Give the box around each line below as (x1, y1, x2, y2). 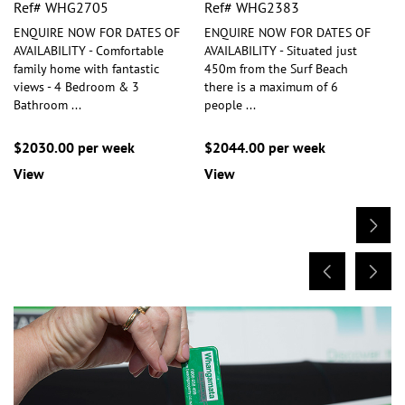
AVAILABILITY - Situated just (204, 42, 357, 59)
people (204, 96, 246, 113)
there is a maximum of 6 (204, 78, 338, 95)
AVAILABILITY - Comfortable (14, 42, 164, 59)
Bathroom (14, 96, 71, 113)
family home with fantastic (14, 60, 159, 77)
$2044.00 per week (204, 137, 325, 156)
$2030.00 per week (14, 137, 135, 156)
